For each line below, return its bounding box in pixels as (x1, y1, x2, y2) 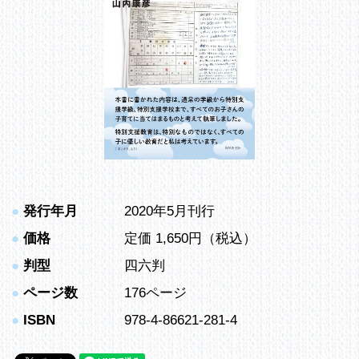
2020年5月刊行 (124, 203, 215, 219)
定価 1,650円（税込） (124, 230, 256, 246)
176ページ (124, 284, 187, 301)
